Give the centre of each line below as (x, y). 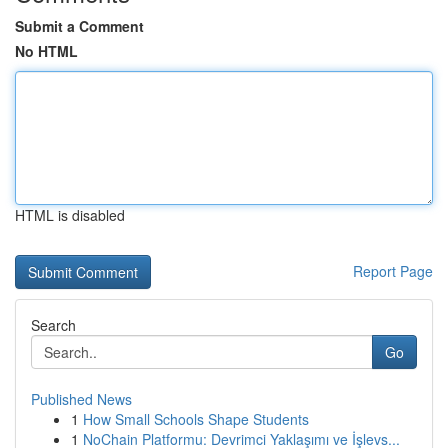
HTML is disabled (70, 215)
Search (53, 325)
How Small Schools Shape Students (196, 419)
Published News (81, 399)
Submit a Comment (79, 26)
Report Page (393, 271)
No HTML (46, 51)
